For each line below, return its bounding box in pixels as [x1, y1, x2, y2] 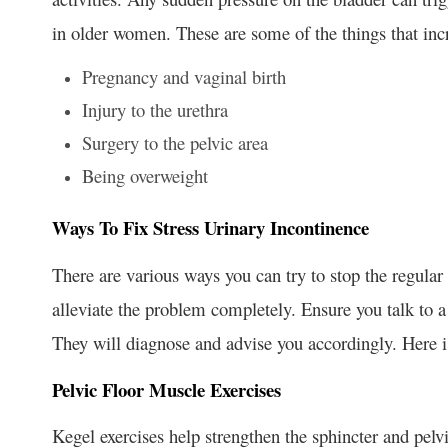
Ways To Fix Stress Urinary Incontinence [52, 213, 369, 241]
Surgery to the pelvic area [82, 129, 268, 155]
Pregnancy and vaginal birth [82, 63, 286, 89]
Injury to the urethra [82, 96, 228, 122]
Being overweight [82, 162, 208, 188]
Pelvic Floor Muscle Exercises [52, 375, 281, 403]
